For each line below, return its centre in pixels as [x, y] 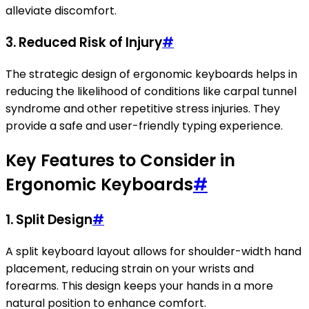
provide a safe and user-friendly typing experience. [144, 126]
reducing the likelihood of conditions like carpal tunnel [151, 91]
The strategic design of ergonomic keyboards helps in [151, 74]
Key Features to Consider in [120, 160]
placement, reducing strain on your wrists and [130, 269]
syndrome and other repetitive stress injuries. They [143, 108]
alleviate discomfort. [61, 11]
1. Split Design [49, 220]
